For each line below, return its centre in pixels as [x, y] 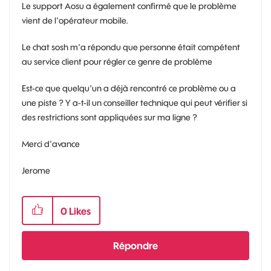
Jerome [36, 171]
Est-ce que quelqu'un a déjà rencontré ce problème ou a [129, 88]
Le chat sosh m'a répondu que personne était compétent [131, 47]
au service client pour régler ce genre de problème [118, 62]
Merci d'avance [51, 144]
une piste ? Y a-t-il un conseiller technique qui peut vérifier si [135, 103]
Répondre [135, 246]
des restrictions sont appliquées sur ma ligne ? [109, 117]
